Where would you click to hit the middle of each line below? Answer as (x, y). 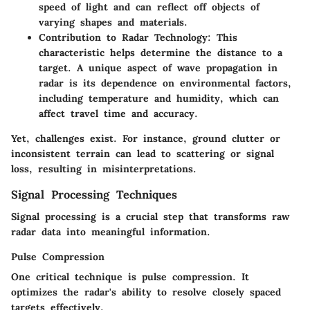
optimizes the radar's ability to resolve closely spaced (146, 292)
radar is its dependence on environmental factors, (165, 83)
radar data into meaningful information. (111, 232)
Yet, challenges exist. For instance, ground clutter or (146, 138)
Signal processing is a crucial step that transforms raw (150, 217)
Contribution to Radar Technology (123, 37)
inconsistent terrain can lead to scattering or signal (143, 154)
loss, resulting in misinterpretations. (104, 169)
